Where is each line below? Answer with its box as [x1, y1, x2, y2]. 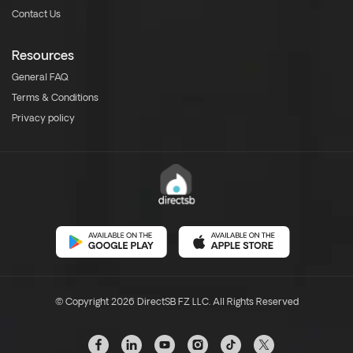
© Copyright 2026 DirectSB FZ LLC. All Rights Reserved [54, 298, 299, 307]
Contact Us [12, 10, 61, 20]
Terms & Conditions [12, 94, 98, 103]
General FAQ [12, 73, 69, 83]
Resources [12, 50, 74, 63]
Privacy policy [12, 114, 75, 124]
